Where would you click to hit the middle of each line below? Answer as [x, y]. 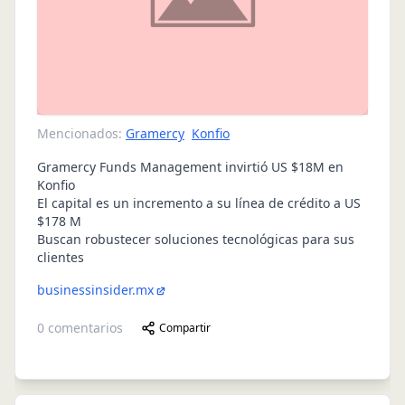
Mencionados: [80, 133]
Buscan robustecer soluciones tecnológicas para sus [196, 239]
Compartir [185, 327]
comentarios [84, 327]
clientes [61, 257]
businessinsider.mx [95, 289]
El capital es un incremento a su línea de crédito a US [199, 202]
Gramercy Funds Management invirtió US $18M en [190, 166]
